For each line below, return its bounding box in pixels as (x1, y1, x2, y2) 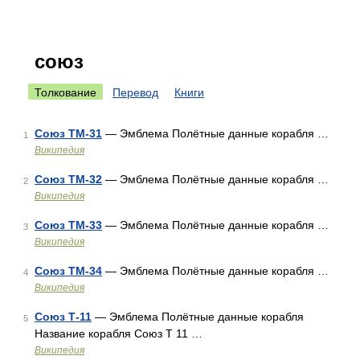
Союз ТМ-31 (35, 127, 102, 140)
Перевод (112, 86, 158, 99)
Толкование (35, 86, 96, 99)
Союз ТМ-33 (35, 219, 102, 231)
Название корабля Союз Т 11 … (35, 327, 202, 340)
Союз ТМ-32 (35, 173, 102, 186)
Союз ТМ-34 (35, 264, 102, 277)
